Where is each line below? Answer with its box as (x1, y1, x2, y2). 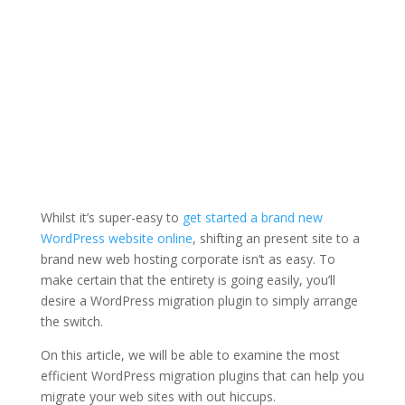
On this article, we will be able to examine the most (40, 345, 340, 363)
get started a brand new (182, 208, 323, 226)
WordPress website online (40, 229, 193, 247)
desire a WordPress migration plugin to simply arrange (40, 291, 358, 309)
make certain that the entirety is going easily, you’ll (40, 270, 335, 288)
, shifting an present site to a (192, 229, 360, 247)
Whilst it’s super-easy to (40, 208, 183, 226)
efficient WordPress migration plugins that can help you (40, 366, 364, 384)
